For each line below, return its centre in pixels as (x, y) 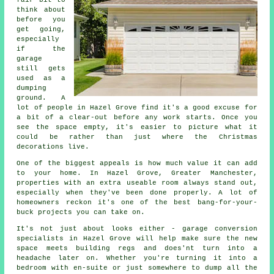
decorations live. (53, 147)
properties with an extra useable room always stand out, (137, 183)
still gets (41, 68)
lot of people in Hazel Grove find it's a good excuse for (137, 108)
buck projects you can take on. (81, 212)
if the (41, 49)
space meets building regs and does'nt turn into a (137, 248)
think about (41, 10)
